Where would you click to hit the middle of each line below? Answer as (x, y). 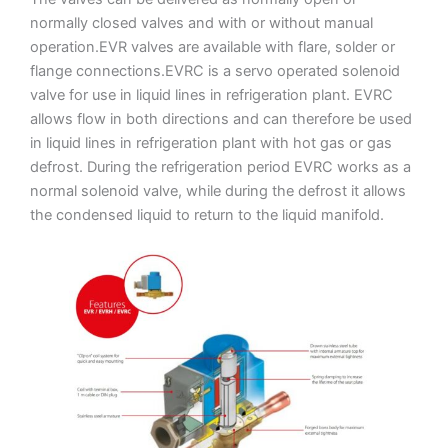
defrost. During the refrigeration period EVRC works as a (220, 167)
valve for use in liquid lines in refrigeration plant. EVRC (211, 95)
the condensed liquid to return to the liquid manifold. (207, 215)
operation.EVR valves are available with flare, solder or (212, 47)
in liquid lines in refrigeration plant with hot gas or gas (211, 143)
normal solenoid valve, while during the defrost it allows (218, 191)
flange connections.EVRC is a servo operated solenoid (215, 71)
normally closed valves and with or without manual (201, 23)
